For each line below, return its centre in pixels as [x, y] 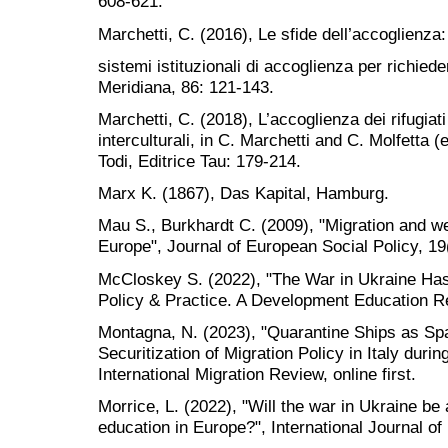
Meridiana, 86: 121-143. [186, 86]
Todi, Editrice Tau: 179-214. [199, 161]
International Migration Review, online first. [257, 373]
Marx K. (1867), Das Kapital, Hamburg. [243, 193]
